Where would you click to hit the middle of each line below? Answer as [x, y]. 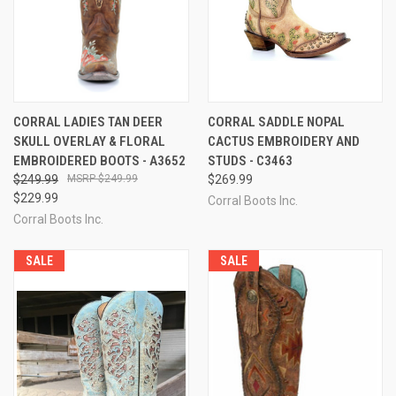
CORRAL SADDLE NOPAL [276, 122]
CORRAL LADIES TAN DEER [88, 122]
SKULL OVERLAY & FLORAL [89, 141]
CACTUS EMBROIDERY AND [283, 141]
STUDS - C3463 [250, 160]
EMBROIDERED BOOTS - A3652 [99, 160]
